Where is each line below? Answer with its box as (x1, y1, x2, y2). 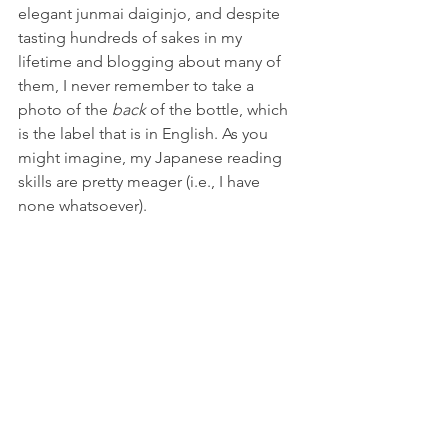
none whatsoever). (18, 196, 151, 216)
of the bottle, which (150, 100, 292, 120)
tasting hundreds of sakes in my (18, 28, 246, 48)
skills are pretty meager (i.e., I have (18, 172, 264, 192)
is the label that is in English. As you (18, 124, 272, 144)
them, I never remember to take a (18, 76, 258, 96)
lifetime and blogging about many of (18, 52, 285, 72)
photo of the (18, 100, 112, 120)
